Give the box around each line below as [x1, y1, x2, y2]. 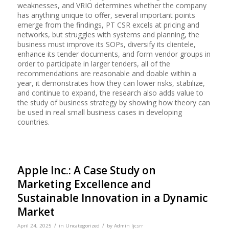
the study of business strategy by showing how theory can [17, 98, 210, 108]
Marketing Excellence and [17, 177, 151, 192]
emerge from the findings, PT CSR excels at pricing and [17, 20, 199, 30]
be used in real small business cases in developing [17, 107, 182, 118]
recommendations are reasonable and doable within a [17, 68, 196, 79]
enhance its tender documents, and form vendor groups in [17, 49, 211, 59]
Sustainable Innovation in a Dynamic [17, 191, 208, 205]
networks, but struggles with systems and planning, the [17, 30, 199, 40]
